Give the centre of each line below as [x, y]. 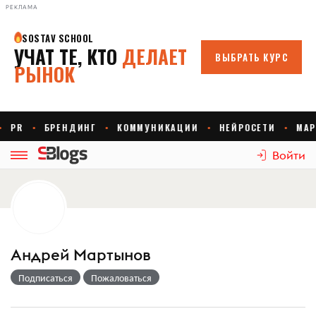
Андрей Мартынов [80, 255]
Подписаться [45, 277]
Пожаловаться [121, 277]
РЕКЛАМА [22, 7]
